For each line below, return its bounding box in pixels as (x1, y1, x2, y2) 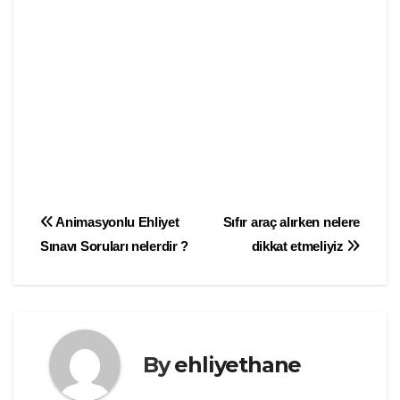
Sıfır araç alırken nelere (222, 213, 360, 229)
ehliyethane (174, 352, 302, 379)
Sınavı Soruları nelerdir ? (40, 237, 189, 254)
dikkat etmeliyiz (251, 237, 347, 254)
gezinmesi (39, 246, 178, 281)
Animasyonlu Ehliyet (53, 213, 179, 229)
